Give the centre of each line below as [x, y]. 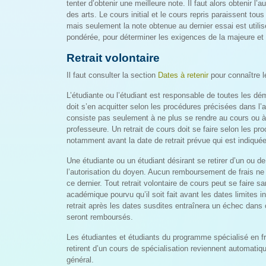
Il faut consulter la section [112, 75]
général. [80, 260]
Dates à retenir [183, 75]
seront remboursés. [100, 217]
